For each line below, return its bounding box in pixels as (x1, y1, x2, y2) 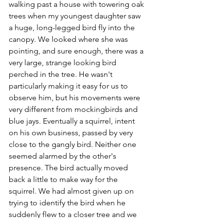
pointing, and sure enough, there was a (9, 46, 145, 55)
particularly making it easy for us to (9, 81, 130, 91)
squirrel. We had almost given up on (9, 186, 136, 196)
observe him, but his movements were (9, 93, 142, 102)
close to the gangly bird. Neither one (9, 140, 138, 149)
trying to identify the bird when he (9, 198, 127, 207)
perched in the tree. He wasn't (9, 70, 114, 79)
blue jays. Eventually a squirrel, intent (9, 116, 137, 126)
